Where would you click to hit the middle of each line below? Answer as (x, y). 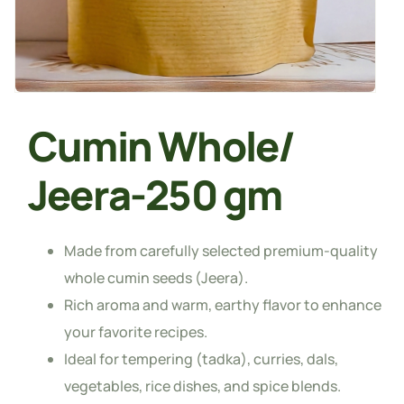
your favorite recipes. (136, 332)
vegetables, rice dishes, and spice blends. (202, 386)
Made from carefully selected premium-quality (221, 251)
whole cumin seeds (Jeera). (156, 278)
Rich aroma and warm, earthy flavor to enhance (223, 305)
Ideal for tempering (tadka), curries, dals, (201, 359)
